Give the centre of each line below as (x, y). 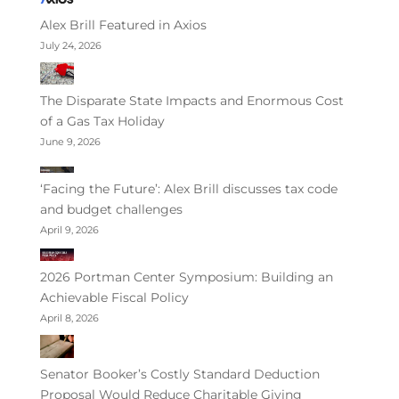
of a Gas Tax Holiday (102, 122)
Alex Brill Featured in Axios (123, 25)
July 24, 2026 (70, 46)
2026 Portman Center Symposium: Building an (186, 277)
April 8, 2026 (69, 318)
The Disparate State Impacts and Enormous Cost (191, 101)
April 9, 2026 (69, 230)
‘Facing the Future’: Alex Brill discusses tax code (188, 189)
